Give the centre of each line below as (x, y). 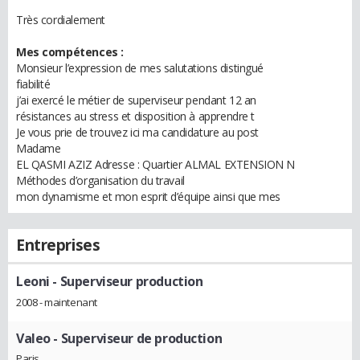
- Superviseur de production (136, 338)
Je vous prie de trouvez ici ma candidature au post (137, 132)
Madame (39, 148)
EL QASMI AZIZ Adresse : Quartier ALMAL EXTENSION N (155, 164)
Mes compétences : (70, 52)
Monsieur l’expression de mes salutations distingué (140, 68)
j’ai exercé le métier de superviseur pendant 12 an (136, 100)
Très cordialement (61, 20)
